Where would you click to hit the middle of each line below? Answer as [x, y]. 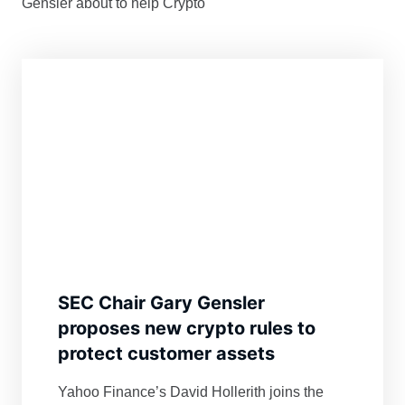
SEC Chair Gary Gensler [161, 303]
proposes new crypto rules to [187, 329]
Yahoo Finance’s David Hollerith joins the [191, 392]
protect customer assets [166, 354]
